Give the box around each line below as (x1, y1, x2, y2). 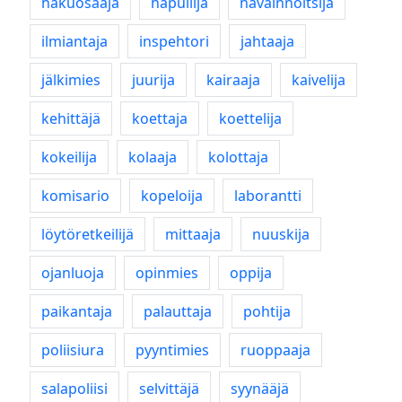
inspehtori (139, 31, 209, 51)
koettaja (132, 109, 188, 128)
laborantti (234, 186, 301, 205)
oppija (230, 263, 272, 283)
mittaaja (165, 224, 221, 244)
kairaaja (206, 70, 260, 90)
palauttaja (144, 301, 212, 321)
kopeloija (141, 186, 203, 205)
